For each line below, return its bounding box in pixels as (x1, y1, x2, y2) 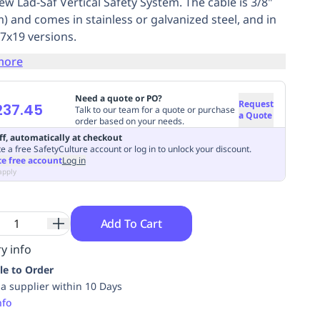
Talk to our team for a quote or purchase (74, 103, 235, 116)
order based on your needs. (74, 114, 184, 127)
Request (238, 97, 274, 110)
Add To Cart (100, 215, 162, 231)
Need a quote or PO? (74, 91, 162, 104)
